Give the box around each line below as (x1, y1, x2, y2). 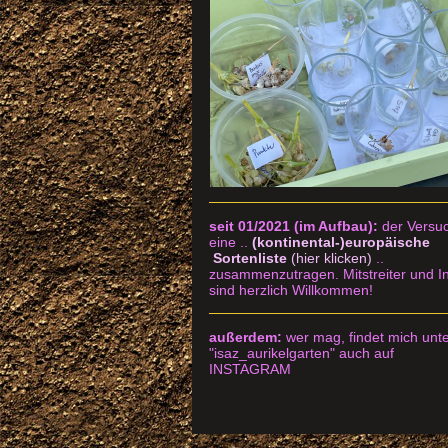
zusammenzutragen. (209, 266, 343, 282)
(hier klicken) (291, 250, 376, 266)
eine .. (209, 234, 252, 250)
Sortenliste (213, 250, 287, 266)
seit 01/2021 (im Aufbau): (209, 218, 382, 234)
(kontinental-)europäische (252, 234, 430, 250)
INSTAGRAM (209, 361, 295, 377)
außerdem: (209, 329, 286, 345)
